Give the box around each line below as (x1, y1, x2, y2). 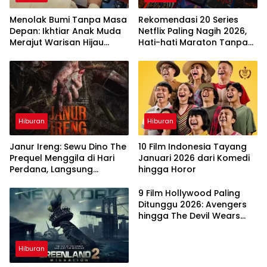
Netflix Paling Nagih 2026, (138, 24, 247, 37)
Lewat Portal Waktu (10, 47, 94, 60)
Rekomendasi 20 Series (138, 13, 238, 26)
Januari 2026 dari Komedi (138, 152, 250, 164)
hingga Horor (138, 163, 196, 176)
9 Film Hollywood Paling (138, 187, 240, 200)
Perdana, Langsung (10, 163, 93, 176)
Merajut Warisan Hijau (10, 36, 104, 48)
